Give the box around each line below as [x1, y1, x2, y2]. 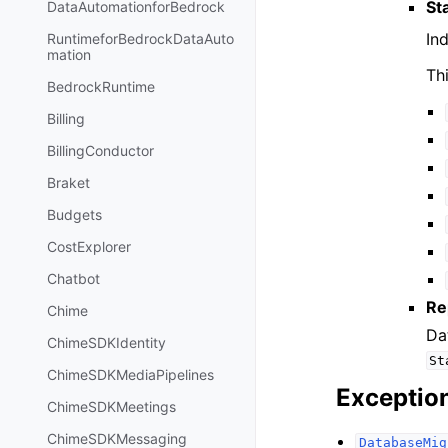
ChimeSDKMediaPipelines [47, 366, 214, 384]
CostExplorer [47, 238, 131, 256]
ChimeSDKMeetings [47, 398, 176, 416]
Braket [47, 174, 90, 192]
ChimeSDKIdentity [47, 334, 166, 352]
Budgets [47, 206, 102, 224]
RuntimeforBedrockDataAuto [47, 30, 234, 48]
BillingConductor [47, 142, 154, 160]
